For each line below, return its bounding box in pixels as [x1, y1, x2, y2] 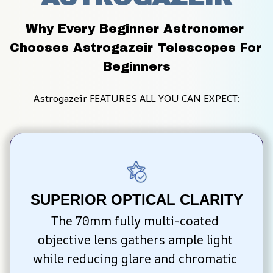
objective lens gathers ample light [37, 231, 233, 248]
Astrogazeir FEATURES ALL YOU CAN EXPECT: [34, 91, 239, 105]
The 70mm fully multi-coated [51, 212, 219, 229]
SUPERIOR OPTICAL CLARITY [30, 191, 243, 208]
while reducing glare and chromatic [33, 250, 237, 267]
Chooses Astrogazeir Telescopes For [10, 41, 261, 55]
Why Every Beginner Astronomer [25, 22, 244, 36]
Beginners [102, 60, 171, 74]
